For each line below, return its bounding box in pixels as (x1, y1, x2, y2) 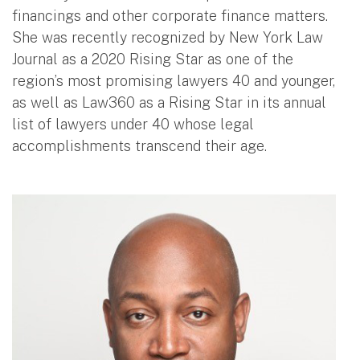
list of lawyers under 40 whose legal (12, 115, 254, 133)
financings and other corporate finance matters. (12, 6, 332, 24)
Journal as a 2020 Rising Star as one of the (12, 50, 293, 67)
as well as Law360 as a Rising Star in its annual (12, 93, 326, 111)
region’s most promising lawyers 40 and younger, (12, 72, 335, 89)
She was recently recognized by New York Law (12, 28, 323, 46)
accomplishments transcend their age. (12, 137, 267, 154)
